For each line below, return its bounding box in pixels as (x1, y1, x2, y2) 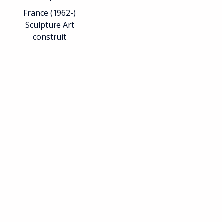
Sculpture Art (25, 19, 74, 30)
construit (33, 31, 67, 42)
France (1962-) (23, 7, 76, 18)
